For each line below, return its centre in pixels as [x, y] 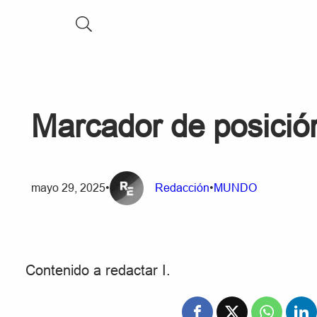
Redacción [182, 188]
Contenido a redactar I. [98, 271]
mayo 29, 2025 [68, 188]
